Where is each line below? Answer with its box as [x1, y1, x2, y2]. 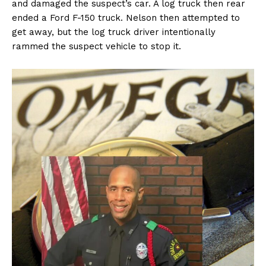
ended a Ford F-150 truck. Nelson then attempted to [12, 12, 240, 24]
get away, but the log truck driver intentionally [12, 27, 216, 38]
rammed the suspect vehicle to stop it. [12, 41, 181, 52]
